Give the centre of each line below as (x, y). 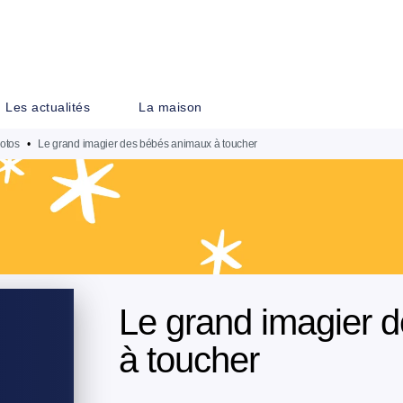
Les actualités (48, 107)
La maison (170, 107)
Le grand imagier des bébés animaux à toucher (148, 144)
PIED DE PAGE (80, 31)
